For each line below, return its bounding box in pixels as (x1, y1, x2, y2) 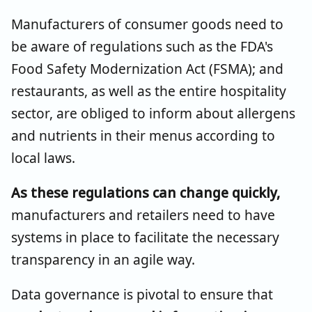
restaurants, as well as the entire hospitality (11, 81, 286, 100)
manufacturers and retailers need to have (11, 205, 275, 224)
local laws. (11, 148, 79, 167)
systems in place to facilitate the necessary (11, 227, 279, 247)
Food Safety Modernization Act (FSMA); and (11, 58, 283, 78)
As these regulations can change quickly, (11, 182, 280, 202)
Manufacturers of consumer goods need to (11, 14, 283, 33)
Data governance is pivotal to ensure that (11, 284, 273, 304)
